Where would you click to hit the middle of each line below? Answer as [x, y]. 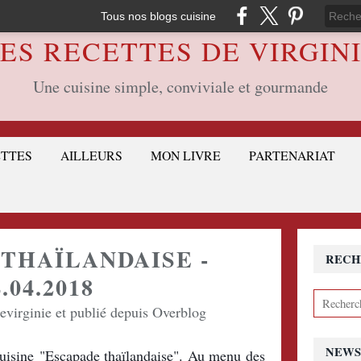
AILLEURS [91, 155]
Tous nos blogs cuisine [158, 16]
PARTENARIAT [292, 155]
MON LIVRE [186, 155]
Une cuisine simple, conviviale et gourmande [180, 87]
